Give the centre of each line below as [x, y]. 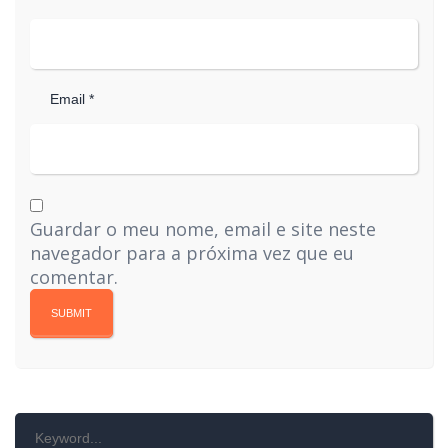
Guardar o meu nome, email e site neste [203, 229]
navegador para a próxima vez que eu [192, 253]
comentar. [74, 277]
